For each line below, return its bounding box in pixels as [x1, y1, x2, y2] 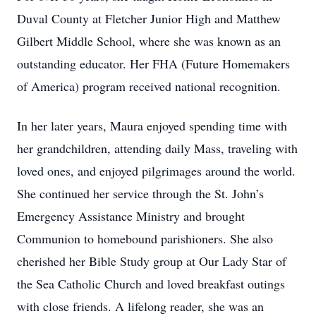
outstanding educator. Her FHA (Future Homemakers [17, 55, 290, 72]
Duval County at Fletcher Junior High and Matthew [17, 10, 281, 27]
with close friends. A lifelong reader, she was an [17, 298, 264, 315]
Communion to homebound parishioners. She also [17, 230, 273, 247]
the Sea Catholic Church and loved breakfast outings [17, 275, 285, 292]
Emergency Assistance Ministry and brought [17, 207, 245, 224]
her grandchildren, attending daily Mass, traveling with [17, 140, 298, 157]
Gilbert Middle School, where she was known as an [17, 32, 281, 49]
